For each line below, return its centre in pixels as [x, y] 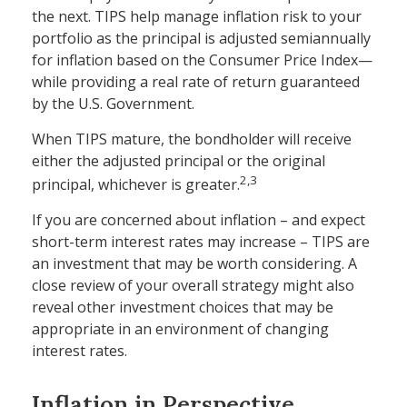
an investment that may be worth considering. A [194, 263]
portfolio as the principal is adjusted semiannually [201, 38]
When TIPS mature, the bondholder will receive [192, 139]
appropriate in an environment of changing [180, 328]
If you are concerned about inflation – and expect [199, 219]
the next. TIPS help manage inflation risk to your [197, 16]
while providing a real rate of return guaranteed [196, 81]
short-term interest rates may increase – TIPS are [201, 241]
